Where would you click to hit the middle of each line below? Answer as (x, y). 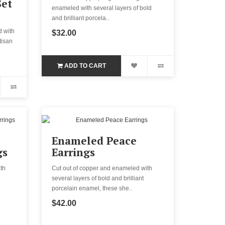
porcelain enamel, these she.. (92, 188)
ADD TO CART (85, 66)
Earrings (74, 152)
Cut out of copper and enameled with (102, 168)
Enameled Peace (94, 140)
